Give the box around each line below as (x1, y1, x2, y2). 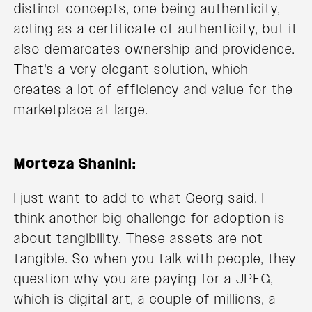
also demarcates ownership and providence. (14, 40, 295, 58)
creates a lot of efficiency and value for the (14, 80, 293, 99)
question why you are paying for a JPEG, (14, 270, 274, 288)
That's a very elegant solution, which (14, 60, 249, 79)
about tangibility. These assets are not (14, 229, 263, 248)
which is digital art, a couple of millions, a (14, 290, 276, 309)
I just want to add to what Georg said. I (14, 189, 265, 208)
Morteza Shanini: (14, 155, 136, 173)
